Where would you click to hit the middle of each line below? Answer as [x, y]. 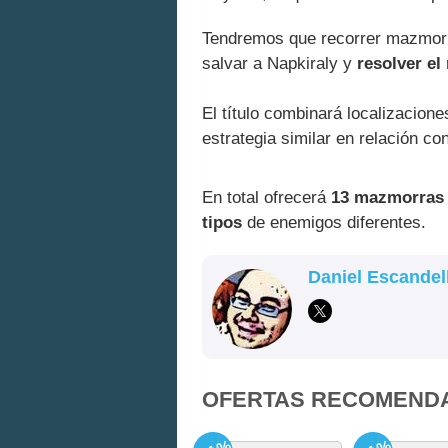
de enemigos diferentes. [334, 222]
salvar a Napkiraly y [279, 64]
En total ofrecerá [266, 197]
